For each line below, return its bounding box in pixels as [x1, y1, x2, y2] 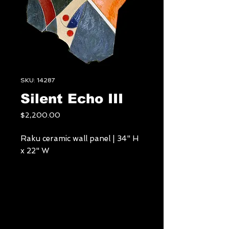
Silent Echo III [20, 91, 123, 106]
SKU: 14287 [20, 77, 55, 84]
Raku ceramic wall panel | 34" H [20, 134, 139, 143]
